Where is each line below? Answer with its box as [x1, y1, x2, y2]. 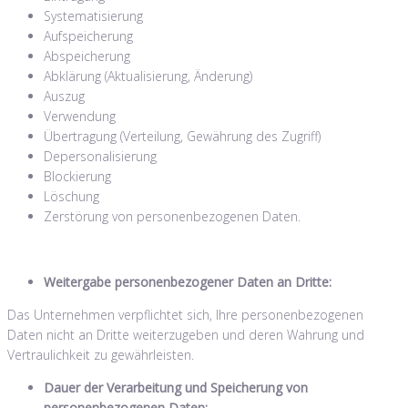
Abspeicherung [44, 46, 130, 65]
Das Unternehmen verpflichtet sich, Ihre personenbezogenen [7, 305, 363, 323]
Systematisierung [44, 6, 143, 25]
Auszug [44, 87, 85, 105]
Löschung [44, 187, 99, 205]
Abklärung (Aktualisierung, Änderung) [44, 66, 252, 85]
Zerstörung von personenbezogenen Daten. [44, 207, 301, 225]
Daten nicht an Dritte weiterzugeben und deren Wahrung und [7, 325, 364, 343]
